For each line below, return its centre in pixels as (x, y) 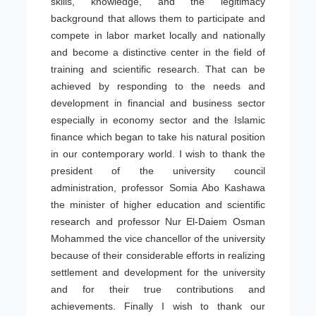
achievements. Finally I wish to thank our (158, 306)
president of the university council (158, 171)
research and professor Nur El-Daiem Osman (158, 221)
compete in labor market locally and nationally (158, 35)
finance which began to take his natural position (158, 137)
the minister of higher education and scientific (158, 205)
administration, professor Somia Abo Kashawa (158, 188)
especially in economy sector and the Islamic (158, 120)
